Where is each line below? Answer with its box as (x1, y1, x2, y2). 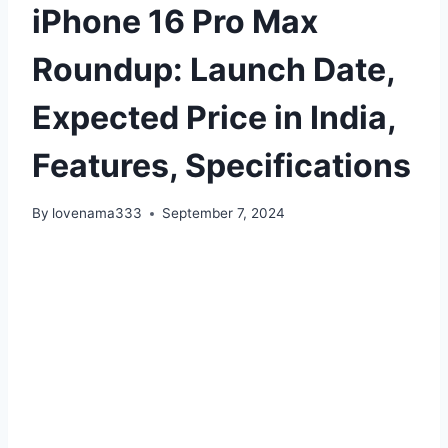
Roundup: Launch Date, (32, 49, 395, 89)
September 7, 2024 (162, 205, 286, 222)
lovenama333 (52, 205, 143, 222)
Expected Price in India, (32, 97, 396, 137)
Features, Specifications (32, 145, 411, 185)
